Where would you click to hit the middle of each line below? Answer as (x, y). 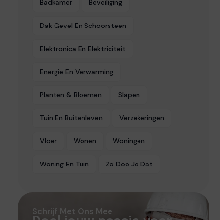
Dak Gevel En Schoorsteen (83, 26)
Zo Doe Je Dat (129, 164)
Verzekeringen (142, 118)
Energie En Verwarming (77, 72)
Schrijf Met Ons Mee (72, 211)
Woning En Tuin (64, 164)
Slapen (129, 95)
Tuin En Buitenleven (71, 118)
